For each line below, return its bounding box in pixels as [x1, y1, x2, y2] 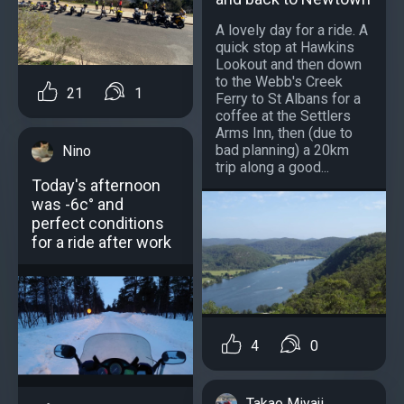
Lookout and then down [216, 55, 362, 73]
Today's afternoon [32, 175, 161, 195]
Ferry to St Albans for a [216, 89, 361, 107]
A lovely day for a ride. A [216, 21, 368, 39]
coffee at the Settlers [216, 106, 351, 124]
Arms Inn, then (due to [216, 124, 353, 142]
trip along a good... [216, 158, 329, 176]
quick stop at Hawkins [216, 38, 354, 56]
